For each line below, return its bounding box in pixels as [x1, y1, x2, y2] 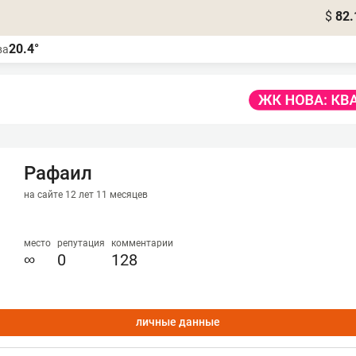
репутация [57, 238, 105, 249]
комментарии [111, 238, 173, 249]
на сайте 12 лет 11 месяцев [24, 189, 148, 200]
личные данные [136, 315, 220, 328]
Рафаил [24, 162, 92, 184]
